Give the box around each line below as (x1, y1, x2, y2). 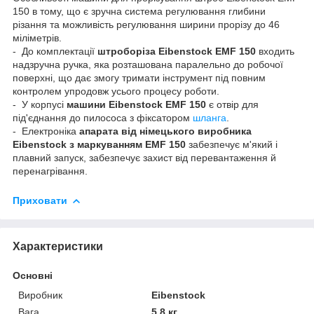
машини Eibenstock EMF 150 (67, 98, 206, 110)
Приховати (13, 194, 67, 206)
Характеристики (13, 240, 103, 252)
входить (256, 45, 294, 57)
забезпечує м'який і (186, 138, 278, 150)
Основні (13, 269, 53, 281)
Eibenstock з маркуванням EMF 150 (13, 138, 186, 150)
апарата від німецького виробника (79, 125, 252, 137)
